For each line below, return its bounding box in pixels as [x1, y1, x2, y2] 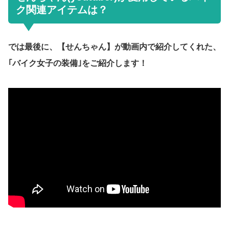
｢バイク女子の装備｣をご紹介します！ [8, 58, 147, 67]
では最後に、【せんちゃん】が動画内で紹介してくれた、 [8, 42, 221, 51]
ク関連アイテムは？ [16, 4, 108, 15]
